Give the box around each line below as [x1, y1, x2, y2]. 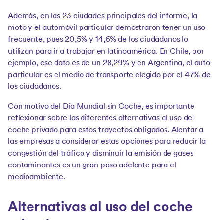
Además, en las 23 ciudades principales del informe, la [8, 12, 197, 20]
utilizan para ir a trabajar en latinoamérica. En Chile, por [8, 48, 204, 55]
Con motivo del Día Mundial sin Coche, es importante [8, 103, 194, 110]
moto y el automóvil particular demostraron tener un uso [8, 24, 206, 32]
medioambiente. [8, 173, 65, 181]
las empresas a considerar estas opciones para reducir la [8, 138, 206, 146]
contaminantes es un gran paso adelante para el [8, 162, 176, 169]
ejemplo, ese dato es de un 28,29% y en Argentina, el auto [8, 59, 210, 67]
